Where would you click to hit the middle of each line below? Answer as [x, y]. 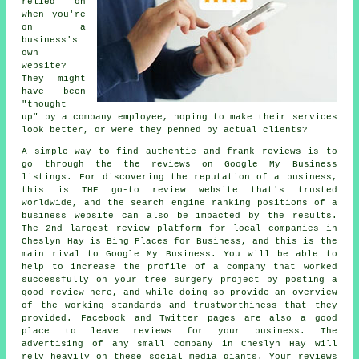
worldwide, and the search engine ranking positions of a [179, 202]
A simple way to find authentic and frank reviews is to [179, 151]
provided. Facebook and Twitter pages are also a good [179, 318]
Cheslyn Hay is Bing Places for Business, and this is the [179, 241]
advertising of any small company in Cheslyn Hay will [179, 343]
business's [50, 40]
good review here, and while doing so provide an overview [179, 292]
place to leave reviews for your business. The [179, 331]
